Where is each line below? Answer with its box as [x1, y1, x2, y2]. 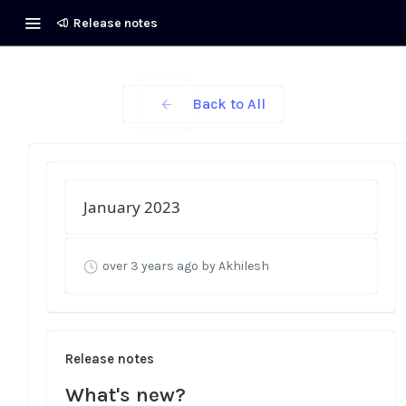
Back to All [191, 95, 266, 112]
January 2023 [83, 197, 180, 217]
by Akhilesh [201, 258, 269, 274]
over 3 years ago [102, 258, 198, 274]
